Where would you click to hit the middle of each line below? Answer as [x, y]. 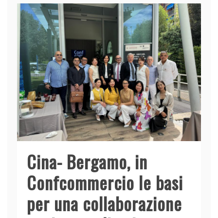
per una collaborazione [104, 203]
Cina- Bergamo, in [87, 162]
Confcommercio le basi [105, 182]
